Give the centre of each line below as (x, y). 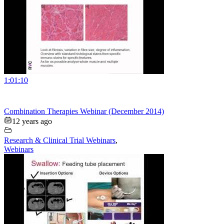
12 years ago (32, 121)
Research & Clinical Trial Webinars (60, 140)
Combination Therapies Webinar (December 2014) (84, 111)
